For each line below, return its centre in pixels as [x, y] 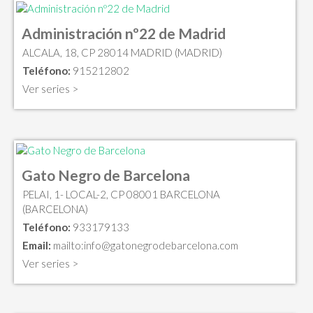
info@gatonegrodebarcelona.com [161, 246]
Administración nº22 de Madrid [124, 33]
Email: [37, 246]
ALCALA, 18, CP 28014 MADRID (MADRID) [122, 52]
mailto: [67, 246]
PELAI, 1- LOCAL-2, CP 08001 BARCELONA [121, 195]
